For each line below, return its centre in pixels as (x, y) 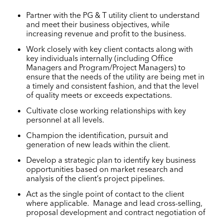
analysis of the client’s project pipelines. (96, 178)
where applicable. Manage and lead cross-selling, (115, 203)
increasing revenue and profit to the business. (106, 33)
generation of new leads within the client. (98, 144)
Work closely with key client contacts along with (110, 49)
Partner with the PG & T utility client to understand (113, 15)
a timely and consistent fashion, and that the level (113, 85)
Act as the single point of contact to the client (105, 194)
